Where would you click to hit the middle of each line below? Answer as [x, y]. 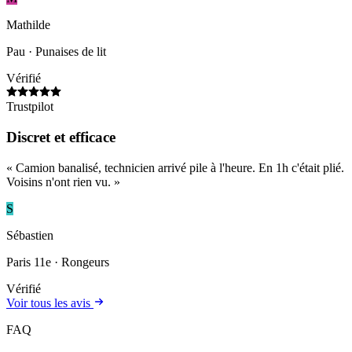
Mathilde [28, 25]
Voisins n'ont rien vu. [59, 181]
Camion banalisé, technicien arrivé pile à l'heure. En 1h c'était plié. [180, 167]
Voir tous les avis [50, 302]
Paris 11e [29, 262]
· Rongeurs [80, 262]
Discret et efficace [61, 137]
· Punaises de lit [66, 52]
